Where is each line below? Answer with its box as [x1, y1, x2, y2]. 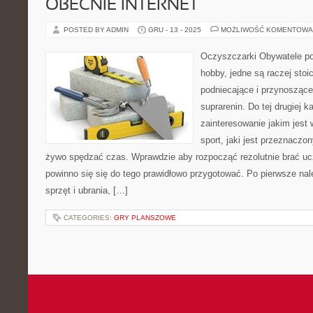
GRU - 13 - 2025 [148, 26, 201, 34]
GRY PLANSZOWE [114, 214, 176, 221]
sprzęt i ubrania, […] [45, 185, 128, 196]
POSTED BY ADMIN [64, 26, 131, 34]
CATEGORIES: [64, 214, 114, 221]
